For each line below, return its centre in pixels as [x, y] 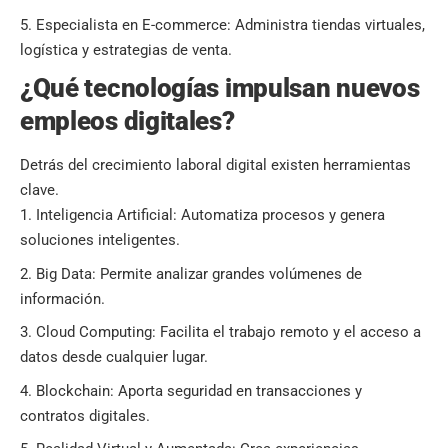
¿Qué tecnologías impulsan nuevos [220, 87]
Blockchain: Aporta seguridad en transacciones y [199, 390]
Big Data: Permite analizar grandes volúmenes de [199, 273]
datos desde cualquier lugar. [114, 357]
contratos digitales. [85, 415]
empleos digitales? [127, 120]
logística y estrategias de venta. [126, 50]
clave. [39, 190]
